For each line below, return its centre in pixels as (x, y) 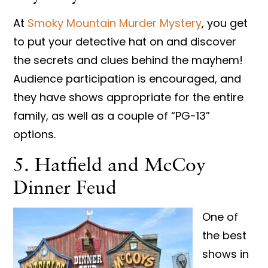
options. (36, 135)
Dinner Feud (65, 186)
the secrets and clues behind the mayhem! (128, 60)
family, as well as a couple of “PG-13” (112, 116)
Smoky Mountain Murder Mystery (115, 23)
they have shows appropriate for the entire (129, 98)
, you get (225, 23)
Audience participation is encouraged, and (127, 79)
